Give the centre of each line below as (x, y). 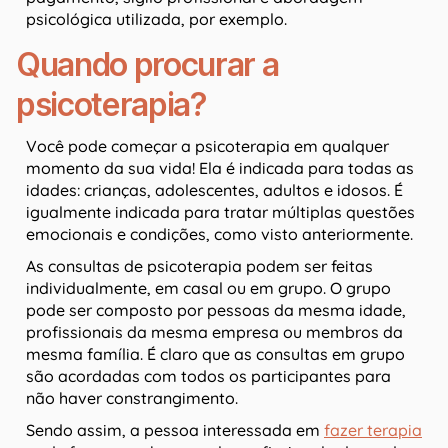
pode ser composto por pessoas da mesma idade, (216, 310)
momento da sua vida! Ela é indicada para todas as (220, 168)
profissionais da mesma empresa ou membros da (214, 332)
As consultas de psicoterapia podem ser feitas (199, 266)
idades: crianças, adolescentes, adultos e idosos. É (214, 190)
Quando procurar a (147, 65)
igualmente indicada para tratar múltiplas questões (220, 212)
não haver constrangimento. (132, 398)
